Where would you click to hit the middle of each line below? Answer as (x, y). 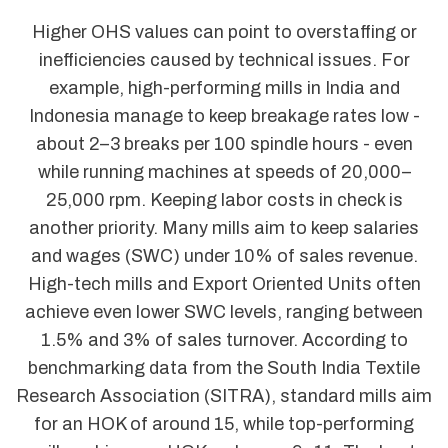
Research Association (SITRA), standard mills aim (224, 396)
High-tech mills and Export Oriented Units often (224, 284)
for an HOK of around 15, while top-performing (224, 424)
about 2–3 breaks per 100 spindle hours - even (224, 144)
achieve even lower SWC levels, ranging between (224, 312)
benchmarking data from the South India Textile (224, 368)
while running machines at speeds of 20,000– (224, 172)
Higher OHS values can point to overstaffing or (224, 32)
